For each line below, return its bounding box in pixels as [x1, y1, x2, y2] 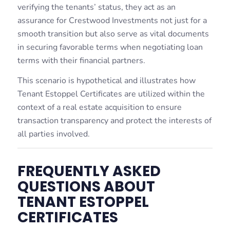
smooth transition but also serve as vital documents [17, 28, 209, 40]
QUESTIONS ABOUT [17, 176, 155, 197]
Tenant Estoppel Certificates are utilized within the [17, 88, 205, 100]
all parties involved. [17, 128, 90, 140]
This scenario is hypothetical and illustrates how [17, 75, 196, 87]
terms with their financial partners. [17, 54, 145, 66]
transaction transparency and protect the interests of [17, 115, 212, 127]
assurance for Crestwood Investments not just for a [17, 14, 207, 26]
